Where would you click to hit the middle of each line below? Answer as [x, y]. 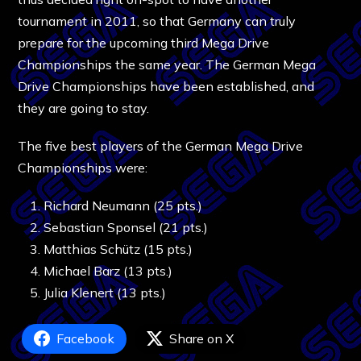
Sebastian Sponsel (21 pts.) [126, 227]
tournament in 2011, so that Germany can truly [157, 21]
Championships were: [83, 167]
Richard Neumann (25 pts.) [123, 205]
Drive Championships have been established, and [166, 86]
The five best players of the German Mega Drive [161, 145]
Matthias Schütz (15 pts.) [118, 249]
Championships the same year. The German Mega [167, 64]
